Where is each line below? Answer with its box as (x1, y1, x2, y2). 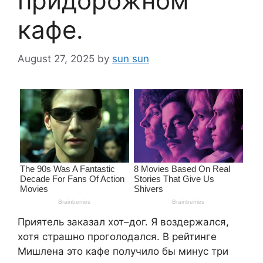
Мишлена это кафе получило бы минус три (18, 245, 228, 258)
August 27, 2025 (18, 52, 95, 65)
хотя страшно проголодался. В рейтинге (18, 231, 217, 243)
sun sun (112, 52, 149, 65)
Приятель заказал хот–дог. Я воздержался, (18, 216, 229, 228)
